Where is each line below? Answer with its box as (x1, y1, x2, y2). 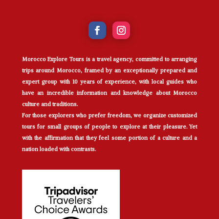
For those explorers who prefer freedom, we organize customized (22, 112, 197, 119)
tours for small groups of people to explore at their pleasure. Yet (22, 123, 197, 131)
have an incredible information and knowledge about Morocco (22, 89, 197, 97)
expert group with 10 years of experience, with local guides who (22, 78, 197, 86)
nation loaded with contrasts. (22, 146, 96, 153)
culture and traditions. (22, 101, 78, 108)
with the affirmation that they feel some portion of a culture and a (22, 134, 197, 142)
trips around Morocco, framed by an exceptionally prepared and (22, 67, 197, 74)
